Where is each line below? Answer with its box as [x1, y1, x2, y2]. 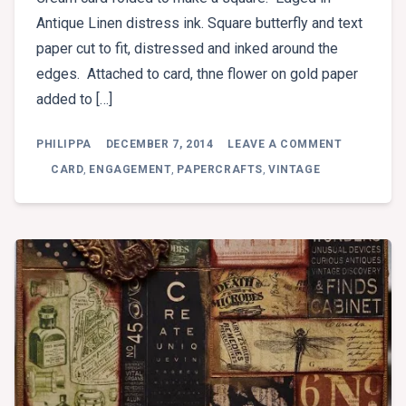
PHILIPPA [36, 138, 92, 151]
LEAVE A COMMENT [227, 138, 343, 151]
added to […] [36, 91, 112, 109]
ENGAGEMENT [89, 163, 172, 177]
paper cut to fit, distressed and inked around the [36, 40, 338, 58]
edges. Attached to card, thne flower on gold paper [36, 65, 358, 83]
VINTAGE [268, 163, 321, 177]
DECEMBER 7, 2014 [105, 138, 214, 151]
